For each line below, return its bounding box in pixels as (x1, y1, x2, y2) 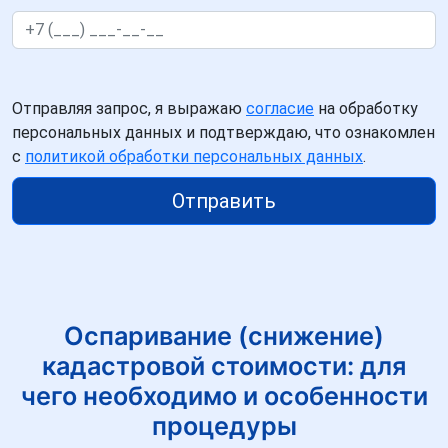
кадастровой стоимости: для (42, 350, 406, 381)
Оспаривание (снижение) (64, 320, 384, 351)
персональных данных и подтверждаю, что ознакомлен (12, 122, 435, 142)
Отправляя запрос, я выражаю (12, 98, 246, 118)
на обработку (314, 98, 418, 118)
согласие (246, 98, 314, 118)
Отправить (172, 188, 276, 213)
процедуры (151, 410, 297, 441)
